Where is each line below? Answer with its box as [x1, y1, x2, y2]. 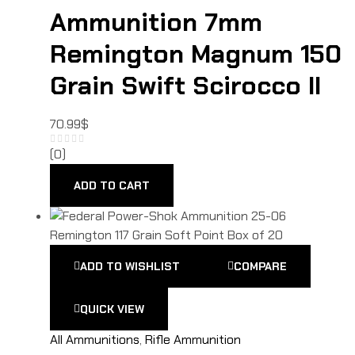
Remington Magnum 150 [50, 37, 342, 71]
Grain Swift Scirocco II [50, 69, 321, 103]
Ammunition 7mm [50, 6, 262, 40]
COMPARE [234, 259, 287, 274]
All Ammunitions [50, 331, 139, 349]
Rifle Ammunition [145, 331, 241, 349]
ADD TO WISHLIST [80, 259, 180, 274]
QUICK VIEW [80, 302, 144, 317]
